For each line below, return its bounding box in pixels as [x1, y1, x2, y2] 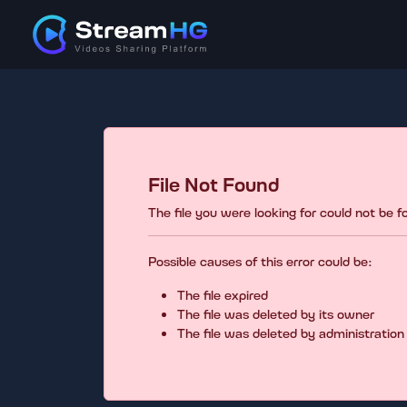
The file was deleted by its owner [177, 304, 374, 322]
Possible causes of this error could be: [148, 252, 372, 269]
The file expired [177, 285, 268, 303]
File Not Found [148, 170, 279, 196]
